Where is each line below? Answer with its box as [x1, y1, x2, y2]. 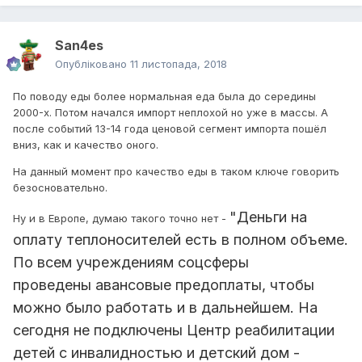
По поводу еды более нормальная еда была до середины [13, 90, 316, 103]
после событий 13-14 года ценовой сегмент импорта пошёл [13, 122, 326, 136]
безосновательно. [13, 181, 107, 195]
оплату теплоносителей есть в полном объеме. [13, 231, 348, 249]
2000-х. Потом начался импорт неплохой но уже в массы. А [13, 106, 328, 120]
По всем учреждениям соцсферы [13, 254, 249, 271]
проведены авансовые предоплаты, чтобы [13, 276, 314, 294]
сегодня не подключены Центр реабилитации [13, 322, 335, 339]
